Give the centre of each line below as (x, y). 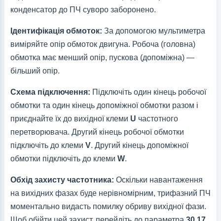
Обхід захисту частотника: (62, 180)
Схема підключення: (50, 92)
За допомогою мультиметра (153, 31)
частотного (157, 119)
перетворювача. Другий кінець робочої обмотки (97, 132)
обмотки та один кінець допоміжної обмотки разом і (104, 106)
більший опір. (35, 71)
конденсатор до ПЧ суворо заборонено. (83, 10)
